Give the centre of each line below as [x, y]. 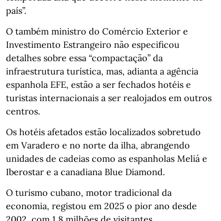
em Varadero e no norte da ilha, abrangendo [98, 145]
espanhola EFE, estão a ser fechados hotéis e [98, 84]
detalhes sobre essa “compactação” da [84, 58]
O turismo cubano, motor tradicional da [89, 192]
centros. [23, 111]
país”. [16, 10]
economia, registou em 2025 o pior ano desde [101, 206]
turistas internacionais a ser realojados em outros [109, 98]
